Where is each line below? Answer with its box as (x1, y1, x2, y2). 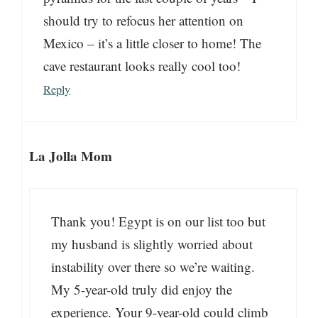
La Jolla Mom (29, 146, 112, 166)
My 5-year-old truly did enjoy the (51, 280, 232, 298)
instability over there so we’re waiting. (51, 257, 255, 275)
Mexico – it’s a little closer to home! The (43, 33, 261, 52)
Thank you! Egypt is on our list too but (51, 212, 265, 230)
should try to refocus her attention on (43, 11, 243, 29)
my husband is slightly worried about (51, 234, 253, 253)
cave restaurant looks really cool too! (43, 56, 241, 75)
